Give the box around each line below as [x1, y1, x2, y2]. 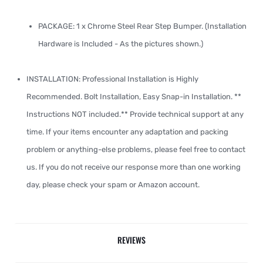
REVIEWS [117, 234, 146, 246]
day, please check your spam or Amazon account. [26, 180, 200, 189]
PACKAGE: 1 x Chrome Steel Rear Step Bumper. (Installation [38, 22, 247, 31]
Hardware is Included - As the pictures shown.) [38, 39, 203, 48]
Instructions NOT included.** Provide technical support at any [26, 110, 244, 119]
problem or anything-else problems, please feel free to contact [26, 145, 245, 154]
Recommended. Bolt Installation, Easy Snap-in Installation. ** [26, 92, 241, 101]
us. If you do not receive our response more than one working [26, 163, 241, 171]
